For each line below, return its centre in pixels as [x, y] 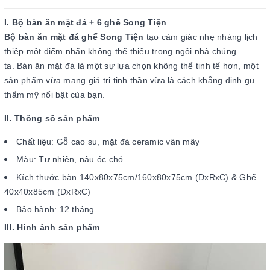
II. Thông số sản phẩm [52, 118]
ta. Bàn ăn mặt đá [40, 65]
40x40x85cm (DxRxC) [48, 191]
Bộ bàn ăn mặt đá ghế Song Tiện [74, 36]
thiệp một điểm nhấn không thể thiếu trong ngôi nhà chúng [120, 51]
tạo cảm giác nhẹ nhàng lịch [201, 36]
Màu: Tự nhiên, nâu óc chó [70, 159]
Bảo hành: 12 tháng [55, 209]
